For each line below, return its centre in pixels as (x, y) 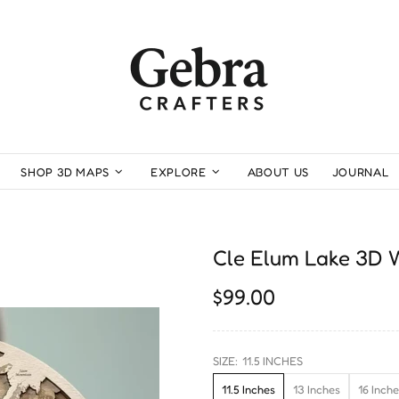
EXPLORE (179, 172)
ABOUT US (278, 172)
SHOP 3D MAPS (65, 172)
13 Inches (317, 389)
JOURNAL (360, 172)
